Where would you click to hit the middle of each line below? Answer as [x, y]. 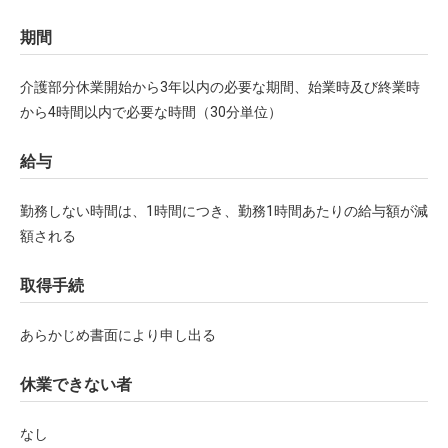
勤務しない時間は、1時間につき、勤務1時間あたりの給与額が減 [224, 211]
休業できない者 [76, 384]
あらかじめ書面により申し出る [118, 335]
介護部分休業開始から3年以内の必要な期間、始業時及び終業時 [220, 87]
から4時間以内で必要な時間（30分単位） [151, 112]
